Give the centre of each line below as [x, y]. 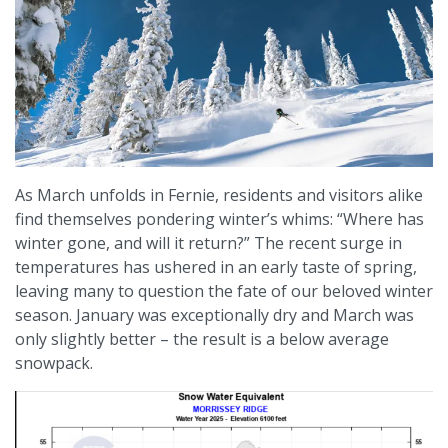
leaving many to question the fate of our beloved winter [224, 290]
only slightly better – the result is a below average [202, 338]
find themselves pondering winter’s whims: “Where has [219, 218]
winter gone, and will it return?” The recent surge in [208, 242]
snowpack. [54, 362]
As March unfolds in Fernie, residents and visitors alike [219, 194]
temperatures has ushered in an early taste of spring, [216, 266]
